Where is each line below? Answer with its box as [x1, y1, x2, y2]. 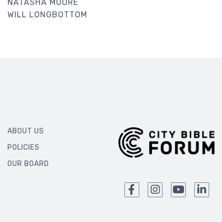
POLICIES [7, 143, 40, 152]
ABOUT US [7, 126, 44, 135]
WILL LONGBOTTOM [7, 9, 87, 19]
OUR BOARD [7, 159, 49, 168]
